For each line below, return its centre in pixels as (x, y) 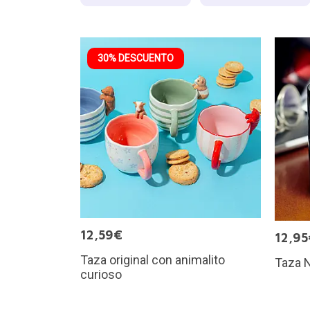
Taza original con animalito (152, 260)
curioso (101, 274)
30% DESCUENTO (135, 58)
